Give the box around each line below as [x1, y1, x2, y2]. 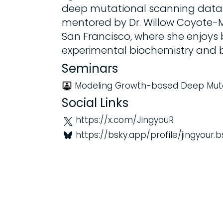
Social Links [62, 95, 129, 111]
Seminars [62, 60, 118, 77]
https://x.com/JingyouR [76, 114, 174, 126]
